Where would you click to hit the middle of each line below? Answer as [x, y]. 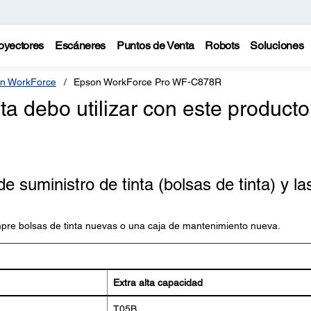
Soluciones [277, 45]
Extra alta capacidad [158, 283]
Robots [222, 45]
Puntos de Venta [155, 45]
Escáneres [81, 45]
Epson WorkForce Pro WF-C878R [148, 82]
